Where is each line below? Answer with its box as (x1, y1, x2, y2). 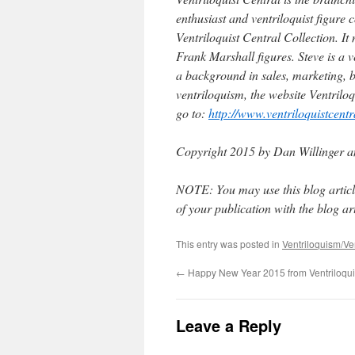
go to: (176, 105, 208, 121)
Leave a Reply (176, 314, 281, 337)
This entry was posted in (176, 237, 282, 250)
